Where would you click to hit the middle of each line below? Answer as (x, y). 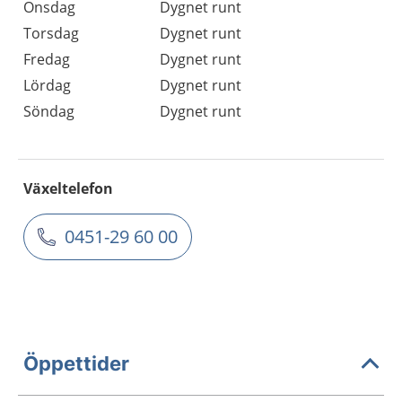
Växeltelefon (68, 188)
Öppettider (76, 364)
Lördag (47, 85)
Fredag (47, 59)
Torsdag (51, 33)
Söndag (49, 111)
